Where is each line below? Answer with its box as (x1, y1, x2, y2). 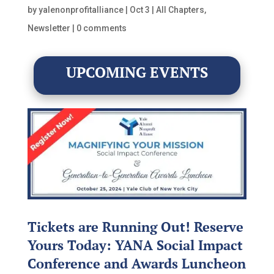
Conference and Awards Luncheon (27, 254, 246, 273)
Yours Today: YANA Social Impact (27, 236, 243, 254)
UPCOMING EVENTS (65, 62, 208, 82)
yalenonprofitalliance (38, 4, 124, 15)
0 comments (76, 23, 127, 33)
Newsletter (27, 23, 70, 33)
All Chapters (155, 4, 204, 15)
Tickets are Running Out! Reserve (27, 218, 243, 236)
